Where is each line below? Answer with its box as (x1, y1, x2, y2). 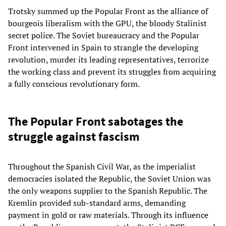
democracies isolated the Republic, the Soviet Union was (8, 173, 211, 184)
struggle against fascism (8, 128, 140, 144)
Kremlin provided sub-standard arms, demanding (8, 197, 186, 208)
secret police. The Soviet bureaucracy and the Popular (8, 29, 199, 41)
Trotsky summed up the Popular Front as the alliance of (8, 5, 208, 17)
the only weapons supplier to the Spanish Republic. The (8, 185, 207, 196)
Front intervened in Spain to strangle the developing (8, 41, 198, 53)
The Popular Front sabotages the (8, 113, 183, 129)
